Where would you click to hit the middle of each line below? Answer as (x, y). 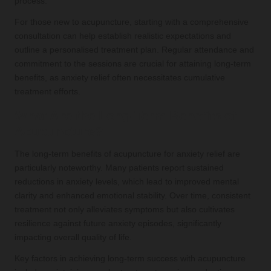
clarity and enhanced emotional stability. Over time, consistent (132, 195)
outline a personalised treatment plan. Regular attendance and (134, 50)
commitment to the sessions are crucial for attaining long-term (133, 64)
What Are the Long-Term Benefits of (126, 116)
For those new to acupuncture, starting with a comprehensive (132, 22)
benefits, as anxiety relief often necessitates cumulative (120, 77)
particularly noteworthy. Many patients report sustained (119, 168)
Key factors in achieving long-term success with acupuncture (130, 258)
